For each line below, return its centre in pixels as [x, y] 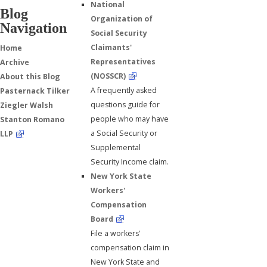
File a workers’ [116, 234]
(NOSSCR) [108, 76]
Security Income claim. [130, 162]
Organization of [122, 19]
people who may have [130, 119]
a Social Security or [124, 133]
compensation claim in [130, 248]
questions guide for [125, 105]
